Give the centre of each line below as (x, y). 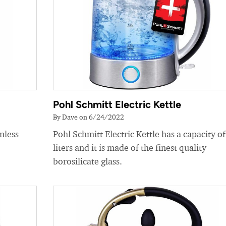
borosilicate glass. (87, 161)
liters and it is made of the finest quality (129, 148)
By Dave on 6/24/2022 (88, 117)
